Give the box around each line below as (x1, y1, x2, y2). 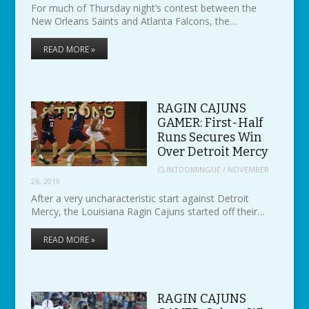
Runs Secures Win (157, 129, 261, 145)
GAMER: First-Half (157, 114, 263, 130)
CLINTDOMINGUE (157, 164, 221, 175)
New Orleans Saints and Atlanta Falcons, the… (30, 14, 237, 28)
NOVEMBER (227, 164, 269, 175)
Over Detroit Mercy (157, 143, 268, 159)
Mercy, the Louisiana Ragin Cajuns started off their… (30, 204, 265, 218)
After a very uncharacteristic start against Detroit (30, 191, 249, 205)
